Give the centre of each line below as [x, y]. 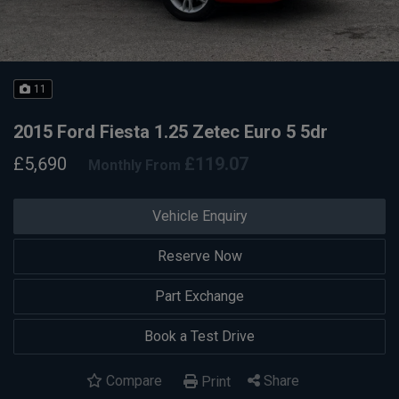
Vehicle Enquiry [199, 216]
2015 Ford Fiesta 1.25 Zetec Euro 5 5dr [171, 132]
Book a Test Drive [199, 336]
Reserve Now [199, 256]
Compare [132, 380]
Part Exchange [199, 296]
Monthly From [134, 166]
